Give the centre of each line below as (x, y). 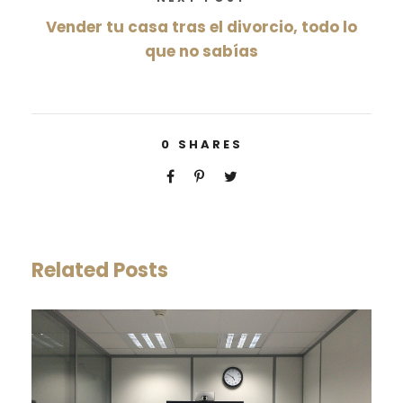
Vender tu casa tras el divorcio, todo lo (201, 27)
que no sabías (201, 52)
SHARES (210, 145)
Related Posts (100, 271)
